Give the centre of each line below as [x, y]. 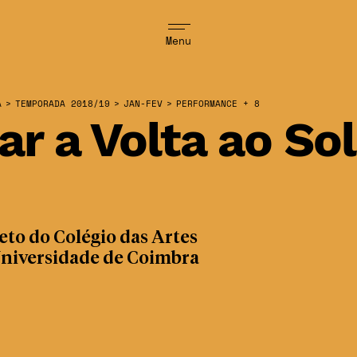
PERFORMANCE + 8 [218, 104]
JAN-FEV [143, 104]
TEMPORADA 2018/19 [63, 104]
